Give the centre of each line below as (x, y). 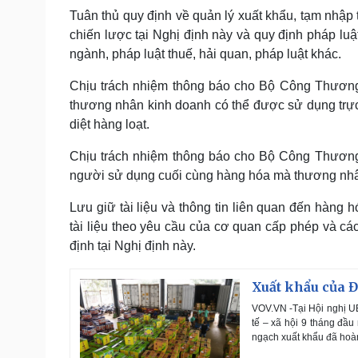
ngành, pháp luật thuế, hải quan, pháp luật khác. (205, 54)
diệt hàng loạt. (109, 124)
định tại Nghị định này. (133, 245)
